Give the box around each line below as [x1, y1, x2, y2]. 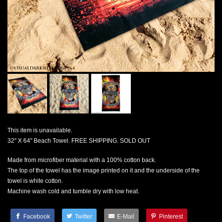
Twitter [75, 213, 92, 221]
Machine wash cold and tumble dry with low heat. [7, 188, 139, 195]
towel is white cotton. [7, 177, 63, 185]
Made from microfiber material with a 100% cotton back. [7, 157, 156, 164]
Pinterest [159, 213, 183, 221]
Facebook [23, 213, 50, 221]
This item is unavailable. [7, 127, 72, 134]
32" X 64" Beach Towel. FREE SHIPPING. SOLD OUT [7, 137, 150, 145]
